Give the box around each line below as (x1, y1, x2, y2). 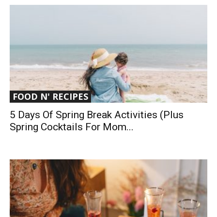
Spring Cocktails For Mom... (10, 121, 134, 133)
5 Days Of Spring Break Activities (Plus (10, 108, 184, 121)
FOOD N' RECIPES (13, 90, 88, 102)
